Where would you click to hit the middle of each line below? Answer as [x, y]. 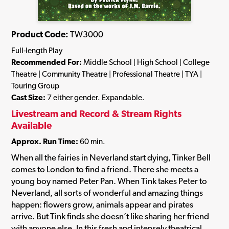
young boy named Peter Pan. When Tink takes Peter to [109, 181]
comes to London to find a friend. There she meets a [105, 169]
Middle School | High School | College [146, 62]
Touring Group [35, 86]
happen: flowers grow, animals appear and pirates [102, 204]
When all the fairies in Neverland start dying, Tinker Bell [111, 157]
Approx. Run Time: [45, 142]
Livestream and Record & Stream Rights [96, 113]
